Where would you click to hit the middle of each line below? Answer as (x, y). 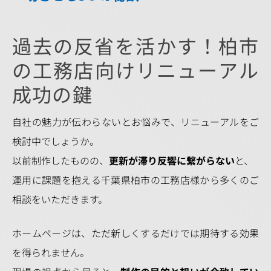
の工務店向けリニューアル (135, 70)
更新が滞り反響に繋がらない (172, 160)
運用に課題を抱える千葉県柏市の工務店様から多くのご (135, 180)
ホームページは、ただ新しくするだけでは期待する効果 (135, 233)
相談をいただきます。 (60, 199)
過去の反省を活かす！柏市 (135, 45)
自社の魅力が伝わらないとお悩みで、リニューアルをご (135, 122)
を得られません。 (51, 252)
